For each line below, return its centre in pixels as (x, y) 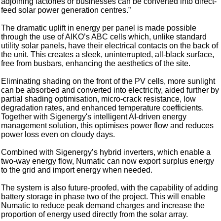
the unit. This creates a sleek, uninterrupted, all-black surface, (108, 54)
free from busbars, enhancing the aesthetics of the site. (96, 63)
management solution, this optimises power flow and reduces (108, 125)
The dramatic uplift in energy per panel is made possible (99, 28)
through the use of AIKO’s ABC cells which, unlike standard (104, 37)
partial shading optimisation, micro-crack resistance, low (99, 99)
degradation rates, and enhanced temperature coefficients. (103, 108)
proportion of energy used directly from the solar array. (95, 214)
